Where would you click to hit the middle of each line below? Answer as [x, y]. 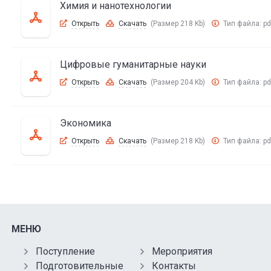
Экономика [85, 123]
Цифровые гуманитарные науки [133, 64]
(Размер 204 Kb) [178, 82]
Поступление [65, 251]
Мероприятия [182, 251]
